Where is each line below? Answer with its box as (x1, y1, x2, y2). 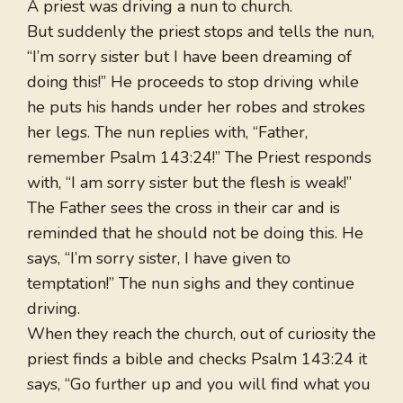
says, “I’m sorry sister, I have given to (27, 247, 291, 270)
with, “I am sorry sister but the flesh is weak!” (27, 172, 352, 194)
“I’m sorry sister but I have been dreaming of (27, 46, 352, 68)
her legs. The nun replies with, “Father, (27, 121, 308, 144)
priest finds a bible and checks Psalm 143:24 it (27, 348, 367, 371)
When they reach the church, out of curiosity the (27, 323, 376, 345)
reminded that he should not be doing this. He (27, 222, 363, 245)
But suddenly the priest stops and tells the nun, (27, 21, 374, 43)
